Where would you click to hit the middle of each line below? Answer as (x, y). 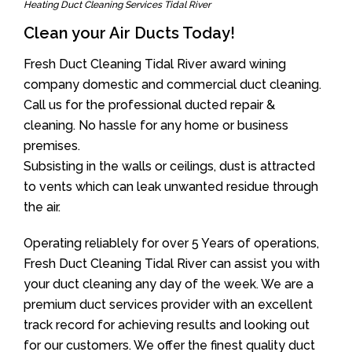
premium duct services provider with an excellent (168, 304)
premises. (52, 146)
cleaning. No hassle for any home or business (156, 125)
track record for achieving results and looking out (167, 325)
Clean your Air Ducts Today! (129, 33)
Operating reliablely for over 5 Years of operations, (171, 243)
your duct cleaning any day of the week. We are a (169, 284)
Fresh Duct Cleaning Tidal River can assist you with (172, 264)
